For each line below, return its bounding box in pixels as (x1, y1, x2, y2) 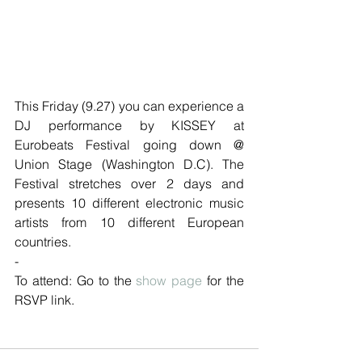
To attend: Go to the (15, 272, 137, 289)
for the (202, 272, 244, 289)
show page (136, 272, 203, 289)
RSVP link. (15, 292, 78, 309)
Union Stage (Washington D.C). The (15, 156, 244, 173)
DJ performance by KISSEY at (15, 117, 244, 134)
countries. (15, 234, 74, 250)
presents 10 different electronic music (15, 195, 244, 212)
